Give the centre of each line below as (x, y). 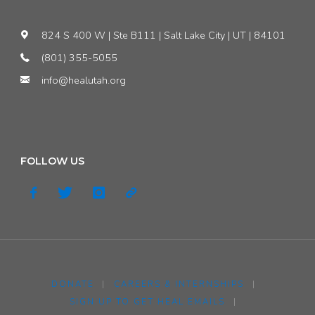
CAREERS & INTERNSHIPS (179, 284)
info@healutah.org (83, 81)
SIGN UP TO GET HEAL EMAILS (148, 302)
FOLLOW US (52, 161)
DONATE (72, 284)
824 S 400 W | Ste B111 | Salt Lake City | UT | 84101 (163, 36)
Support (139, 67)
